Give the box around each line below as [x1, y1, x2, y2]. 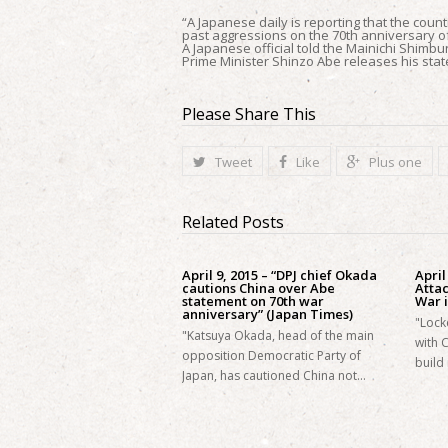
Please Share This [182, 103, 316, 125]
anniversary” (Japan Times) [182, 305, 353, 323]
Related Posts [182, 211, 284, 233]
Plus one [369, 153, 422, 171]
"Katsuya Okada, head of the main [182, 327, 374, 344]
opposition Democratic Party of [182, 347, 361, 364]
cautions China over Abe [182, 279, 335, 297]
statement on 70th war [182, 292, 324, 310]
